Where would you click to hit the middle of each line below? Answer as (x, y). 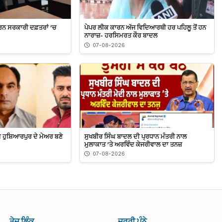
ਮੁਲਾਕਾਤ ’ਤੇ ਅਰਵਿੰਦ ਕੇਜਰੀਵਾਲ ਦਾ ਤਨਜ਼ (133, 144)
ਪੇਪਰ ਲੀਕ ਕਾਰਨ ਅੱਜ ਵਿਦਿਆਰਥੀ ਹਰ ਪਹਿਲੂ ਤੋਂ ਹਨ (145, 28)
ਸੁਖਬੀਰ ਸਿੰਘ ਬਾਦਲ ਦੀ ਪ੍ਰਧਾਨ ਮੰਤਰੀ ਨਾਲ (135, 136)
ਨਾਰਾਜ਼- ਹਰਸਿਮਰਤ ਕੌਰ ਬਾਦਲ (121, 35)
